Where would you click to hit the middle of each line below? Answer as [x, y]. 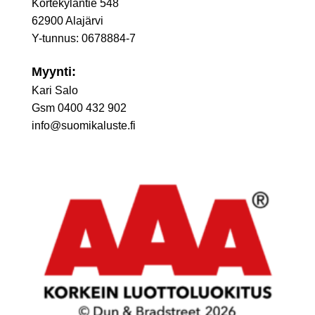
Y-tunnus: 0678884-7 [84, 38]
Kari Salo [55, 90]
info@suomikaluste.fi [84, 125]
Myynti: [54, 71]
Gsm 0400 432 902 [79, 108]
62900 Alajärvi [67, 20]
